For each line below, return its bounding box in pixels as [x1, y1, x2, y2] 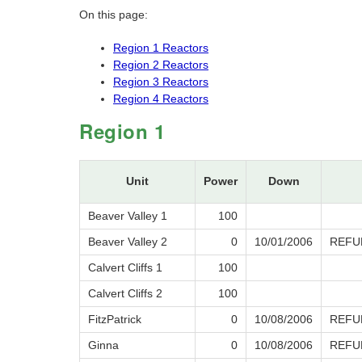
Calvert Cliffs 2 [88, 287, 162, 301]
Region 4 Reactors [113, 92, 208, 106]
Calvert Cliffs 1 [88, 261, 162, 275]
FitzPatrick [88, 313, 141, 326]
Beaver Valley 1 [88, 209, 167, 223]
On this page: [79, 8, 148, 22]
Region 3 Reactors [113, 75, 208, 89]
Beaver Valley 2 [88, 235, 167, 249]
